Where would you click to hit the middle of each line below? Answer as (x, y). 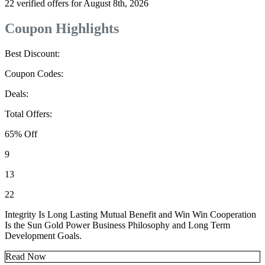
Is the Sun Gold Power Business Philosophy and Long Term (117, 225)
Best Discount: (32, 54)
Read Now (26, 257)
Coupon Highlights (62, 29)
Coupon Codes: (34, 74)
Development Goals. (43, 236)
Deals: (17, 94)
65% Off (21, 134)
